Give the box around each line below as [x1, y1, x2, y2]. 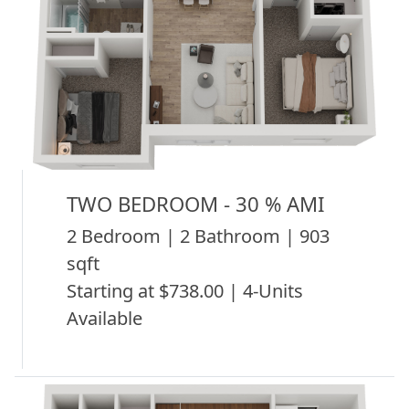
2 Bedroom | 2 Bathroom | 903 [67, 223, 330, 248]
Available [67, 305, 142, 330]
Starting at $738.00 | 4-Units [67, 278, 303, 303]
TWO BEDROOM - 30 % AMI [67, 189, 325, 217]
